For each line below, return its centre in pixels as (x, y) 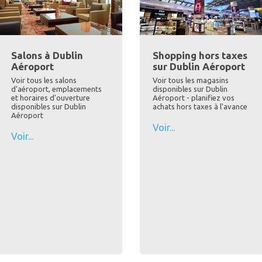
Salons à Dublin (47, 56)
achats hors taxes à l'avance (200, 107)
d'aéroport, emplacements (56, 89)
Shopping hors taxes (200, 56)
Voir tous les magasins (191, 80)
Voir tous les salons (44, 80)
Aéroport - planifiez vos (194, 98)
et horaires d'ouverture (50, 98)
